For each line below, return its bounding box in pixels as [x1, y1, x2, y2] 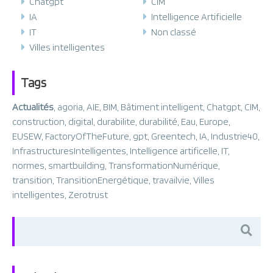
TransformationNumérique [108, 159, 218, 171]
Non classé [151, 26, 196, 38]
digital [68, 115, 93, 127]
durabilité [139, 115, 177, 127]
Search [12, 218, 37, 229]
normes [12, 159, 44, 171]
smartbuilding [48, 159, 105, 171]
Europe [199, 115, 229, 127]
